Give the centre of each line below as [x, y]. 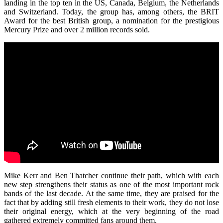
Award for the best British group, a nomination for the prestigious [111, 21]
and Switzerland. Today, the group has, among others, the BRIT [111, 12]
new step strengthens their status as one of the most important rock [111, 185]
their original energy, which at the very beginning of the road [111, 212]
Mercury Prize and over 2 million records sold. [77, 30]
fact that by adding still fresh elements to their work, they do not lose [111, 203]
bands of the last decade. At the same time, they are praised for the [111, 194]
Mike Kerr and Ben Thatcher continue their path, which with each [111, 176]
